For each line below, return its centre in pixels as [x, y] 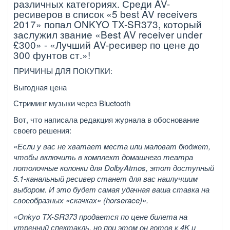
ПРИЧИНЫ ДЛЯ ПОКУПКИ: [63, 71]
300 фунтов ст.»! [52, 54]
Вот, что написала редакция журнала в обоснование [106, 119]
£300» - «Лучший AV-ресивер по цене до [107, 44]
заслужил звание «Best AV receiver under [108, 34]
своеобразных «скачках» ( [60, 200]
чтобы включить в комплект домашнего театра [103, 157]
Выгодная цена [40, 87]
